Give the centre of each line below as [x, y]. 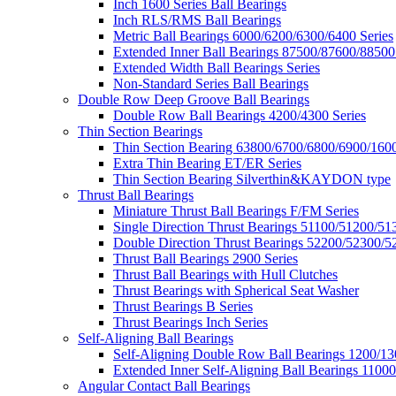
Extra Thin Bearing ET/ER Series [207, 163]
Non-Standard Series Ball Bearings [211, 84]
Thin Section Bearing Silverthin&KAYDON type [252, 179]
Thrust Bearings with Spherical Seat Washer [236, 290]
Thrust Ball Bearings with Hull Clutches [225, 274]
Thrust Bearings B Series [183, 306]
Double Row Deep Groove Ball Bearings [194, 99]
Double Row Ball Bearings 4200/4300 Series [240, 115]
